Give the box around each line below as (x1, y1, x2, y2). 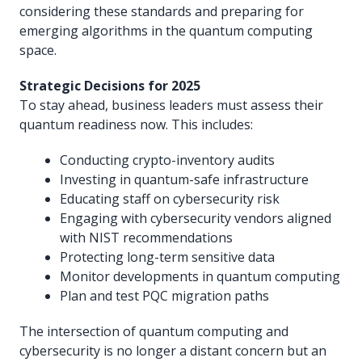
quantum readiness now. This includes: (19, 115, 253, 133)
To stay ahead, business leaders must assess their (19, 95, 323, 114)
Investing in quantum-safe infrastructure (60, 170, 309, 188)
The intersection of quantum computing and (19, 322, 288, 340)
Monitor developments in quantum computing (60, 267, 340, 285)
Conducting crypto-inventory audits (60, 150, 275, 169)
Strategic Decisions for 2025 (19, 76, 200, 95)
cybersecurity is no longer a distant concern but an (19, 341, 326, 360)
